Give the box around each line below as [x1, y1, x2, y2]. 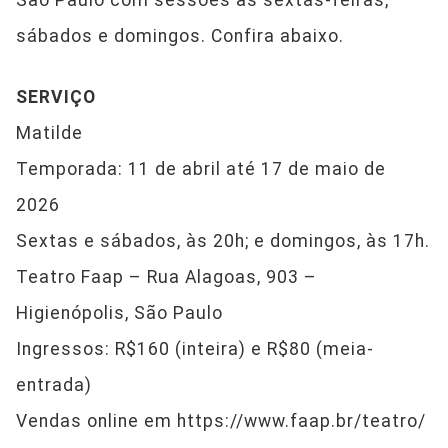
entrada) [16, 375, 92, 396]
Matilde [16, 123, 83, 144]
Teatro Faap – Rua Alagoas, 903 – [16, 267, 317, 288]
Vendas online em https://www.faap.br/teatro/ [16, 411, 426, 432]
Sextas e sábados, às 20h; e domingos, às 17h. [16, 231, 430, 252]
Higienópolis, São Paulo [16, 303, 223, 324]
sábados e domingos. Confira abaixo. [16, 26, 344, 47]
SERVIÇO [16, 87, 96, 108]
